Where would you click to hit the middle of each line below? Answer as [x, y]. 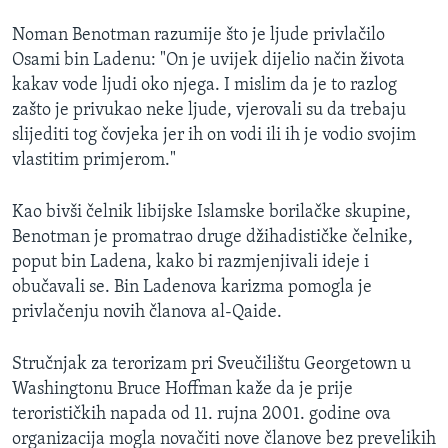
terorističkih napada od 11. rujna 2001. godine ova [201, 415]
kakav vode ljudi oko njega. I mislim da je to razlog [204, 86]
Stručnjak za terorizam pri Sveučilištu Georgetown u [211, 365]
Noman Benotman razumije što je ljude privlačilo [198, 36]
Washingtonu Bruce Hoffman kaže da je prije [182, 390]
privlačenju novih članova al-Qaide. [147, 313]
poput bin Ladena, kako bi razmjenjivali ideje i [190, 263]
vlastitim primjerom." [94, 161]
